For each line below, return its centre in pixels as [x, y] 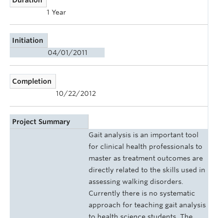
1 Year [56, 12]
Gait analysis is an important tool [144, 135]
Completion [32, 81]
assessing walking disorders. [136, 182]
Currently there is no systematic [142, 193]
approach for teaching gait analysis [147, 205]
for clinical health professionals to [145, 147]
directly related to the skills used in [147, 170]
